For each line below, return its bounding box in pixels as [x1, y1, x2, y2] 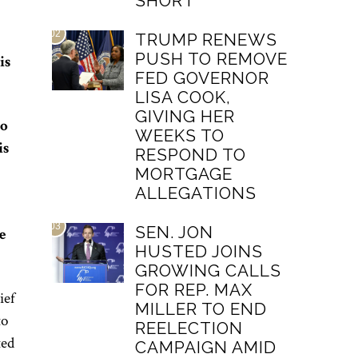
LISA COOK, [135, 87, 232, 107]
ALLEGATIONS [135, 183, 257, 203]
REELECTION [135, 318, 244, 338]
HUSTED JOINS [135, 241, 264, 261]
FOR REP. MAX [135, 280, 253, 300]
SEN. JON [135, 222, 214, 242]
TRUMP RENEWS [135, 30, 278, 50]
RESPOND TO [135, 145, 247, 165]
